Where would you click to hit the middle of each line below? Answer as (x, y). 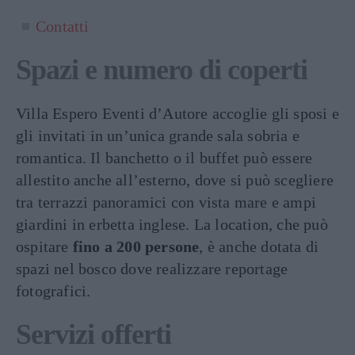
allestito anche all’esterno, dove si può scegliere (175, 179)
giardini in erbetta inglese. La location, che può (172, 224)
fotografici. (53, 290)
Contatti (63, 26)
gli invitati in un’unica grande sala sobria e (158, 135)
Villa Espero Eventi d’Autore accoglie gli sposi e (177, 113)
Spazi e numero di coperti (162, 69)
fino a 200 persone (136, 246)
